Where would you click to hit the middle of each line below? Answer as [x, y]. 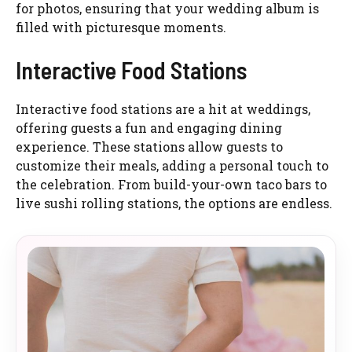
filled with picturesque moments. [121, 27]
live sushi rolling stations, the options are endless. [174, 203]
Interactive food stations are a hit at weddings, [163, 109]
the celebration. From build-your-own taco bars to [171, 185]
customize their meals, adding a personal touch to [172, 166]
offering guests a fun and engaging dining [149, 128]
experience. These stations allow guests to [149, 147]
